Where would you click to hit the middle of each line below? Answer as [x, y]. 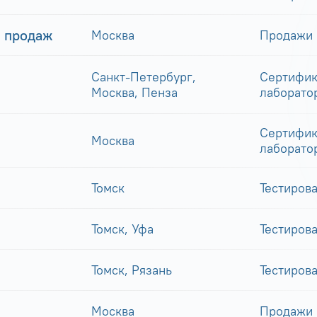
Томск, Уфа [122, 229]
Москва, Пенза [134, 92]
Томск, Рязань [132, 270]
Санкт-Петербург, [144, 76]
